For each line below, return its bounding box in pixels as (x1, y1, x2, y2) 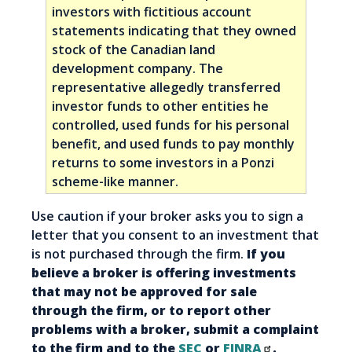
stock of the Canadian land (52, 41, 216, 59)
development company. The (52, 60, 224, 78)
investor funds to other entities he (52, 97, 269, 115)
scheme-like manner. (52, 173, 179, 191)
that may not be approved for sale (31, 283, 257, 301)
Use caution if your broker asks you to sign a (31, 207, 303, 225)
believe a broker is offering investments (31, 264, 296, 282)
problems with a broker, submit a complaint (31, 321, 319, 339)
